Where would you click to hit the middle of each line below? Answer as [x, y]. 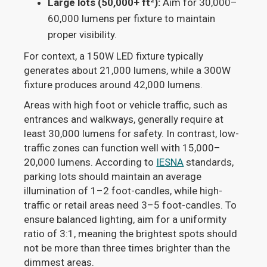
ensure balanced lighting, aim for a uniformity [125, 220]
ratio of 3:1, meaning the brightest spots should [131, 234]
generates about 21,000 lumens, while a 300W [128, 71]
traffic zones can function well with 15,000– [122, 148]
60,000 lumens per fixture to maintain [132, 19]
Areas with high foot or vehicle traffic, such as [126, 105]
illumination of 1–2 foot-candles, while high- [123, 191]
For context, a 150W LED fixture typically [114, 56]
